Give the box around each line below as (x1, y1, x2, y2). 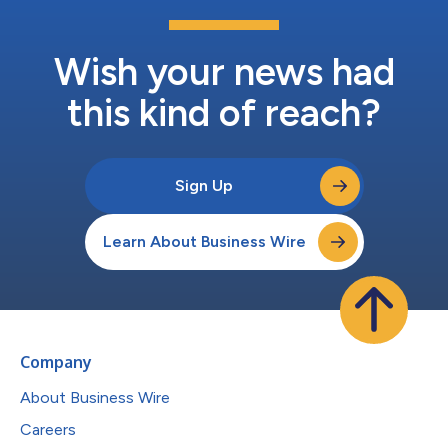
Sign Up (175, 175, 233, 195)
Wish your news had (53, 48, 395, 95)
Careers (20, 419, 76, 439)
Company (20, 351, 92, 372)
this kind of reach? (67, 89, 381, 136)
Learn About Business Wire (102, 231, 306, 251)
